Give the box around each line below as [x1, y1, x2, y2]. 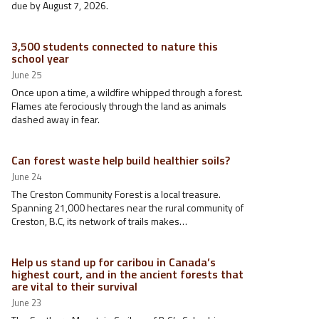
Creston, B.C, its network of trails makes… [11, 214, 187, 229]
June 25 [11, 68, 41, 82]
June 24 [11, 169, 41, 184]
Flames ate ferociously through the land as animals [11, 98, 226, 113]
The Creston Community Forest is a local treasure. [11, 187, 221, 202]
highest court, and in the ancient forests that [11, 266, 244, 283]
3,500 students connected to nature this [11, 38, 218, 55]
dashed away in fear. [11, 112, 100, 127]
